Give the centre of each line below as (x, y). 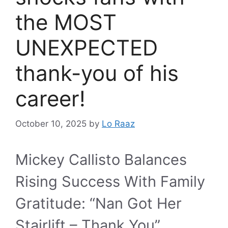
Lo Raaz (118, 123)
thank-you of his (97, 73)
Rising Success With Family (110, 181)
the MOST (66, 22)
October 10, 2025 (51, 123)
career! (50, 98)
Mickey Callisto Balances (101, 159)
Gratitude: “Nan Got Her (98, 203)
